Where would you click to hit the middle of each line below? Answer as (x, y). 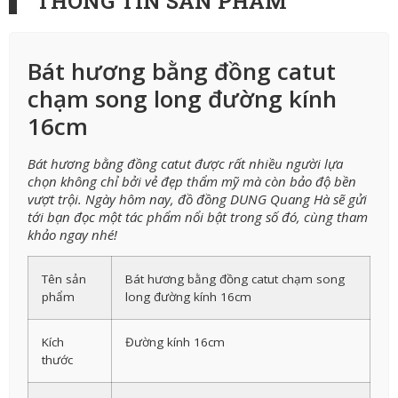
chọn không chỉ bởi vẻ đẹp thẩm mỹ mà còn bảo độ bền (192, 181)
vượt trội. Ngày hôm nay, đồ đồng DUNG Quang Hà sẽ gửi (197, 199)
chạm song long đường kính (182, 98)
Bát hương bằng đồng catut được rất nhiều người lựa (185, 163)
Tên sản (64, 279)
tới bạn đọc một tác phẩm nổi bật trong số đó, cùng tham (198, 216)
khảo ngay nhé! (72, 234)
